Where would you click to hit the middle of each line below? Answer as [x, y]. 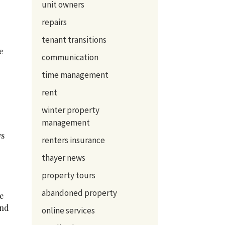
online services [68, 210]
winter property [70, 110]
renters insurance [73, 140]
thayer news [63, 157]
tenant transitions [74, 39]
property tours [68, 175]
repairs [54, 22]
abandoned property [79, 193]
